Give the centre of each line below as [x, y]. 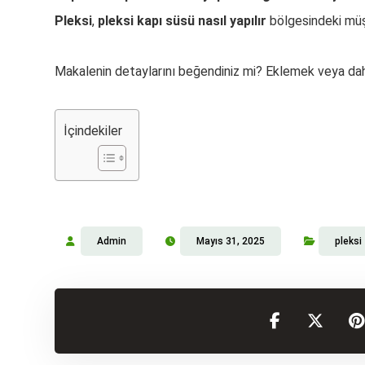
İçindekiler [93, 131]
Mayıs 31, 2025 [231, 241]
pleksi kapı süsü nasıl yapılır [182, 21]
